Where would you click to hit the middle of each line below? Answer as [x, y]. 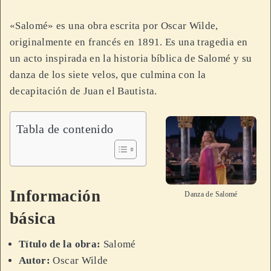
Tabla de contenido [65, 129]
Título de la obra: [60, 244]
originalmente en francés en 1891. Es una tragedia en [129, 42]
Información [55, 196]
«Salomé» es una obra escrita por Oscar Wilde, [114, 26]
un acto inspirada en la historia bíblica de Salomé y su [131, 58]
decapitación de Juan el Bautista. [83, 91]
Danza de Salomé [211, 194]
